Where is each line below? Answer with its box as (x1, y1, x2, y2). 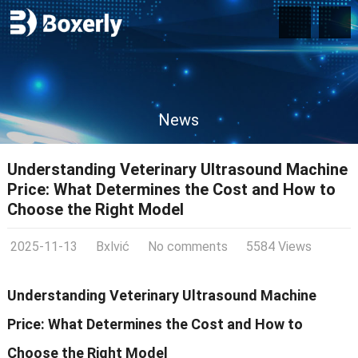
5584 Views (245, 239, 312, 254)
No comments (147, 239, 228, 254)
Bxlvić (95, 239, 129, 254)
